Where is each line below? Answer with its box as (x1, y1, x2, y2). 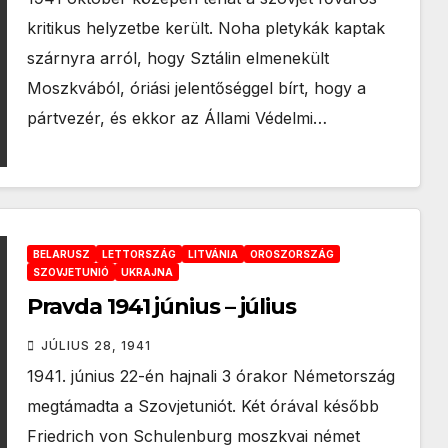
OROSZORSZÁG (249, 248, 334, 260)
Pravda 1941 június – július (26, 293, 296, 320)
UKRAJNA (120, 266, 173, 278)
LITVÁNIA (187, 248, 238, 260)
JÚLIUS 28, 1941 (40, 338, 151, 353)
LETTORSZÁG (101, 248, 176, 260)
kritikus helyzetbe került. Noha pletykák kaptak (26, 18, 385, 38)
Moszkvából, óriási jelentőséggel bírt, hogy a (26, 78, 366, 98)
